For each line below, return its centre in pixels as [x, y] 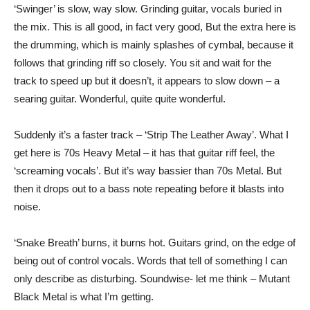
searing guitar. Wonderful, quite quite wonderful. [120, 98]
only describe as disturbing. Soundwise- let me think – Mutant [152, 278]
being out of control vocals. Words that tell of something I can [151, 260]
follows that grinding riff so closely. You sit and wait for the [143, 62]
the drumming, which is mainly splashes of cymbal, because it [154, 44]
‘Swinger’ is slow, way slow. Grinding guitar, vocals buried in [148, 8]
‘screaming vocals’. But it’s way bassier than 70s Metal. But [148, 170]
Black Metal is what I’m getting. [84, 296]
